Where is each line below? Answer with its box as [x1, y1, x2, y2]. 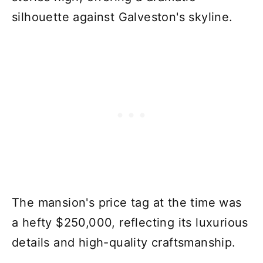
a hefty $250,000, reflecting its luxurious [12, 215, 248, 230]
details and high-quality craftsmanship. [12, 235, 236, 249]
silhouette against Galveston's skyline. [12, 9, 233, 24]
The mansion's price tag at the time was [12, 195, 242, 210]
